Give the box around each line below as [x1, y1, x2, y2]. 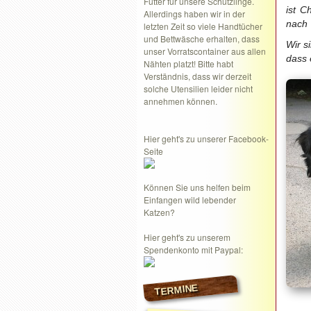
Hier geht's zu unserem [144, 231, 230, 243]
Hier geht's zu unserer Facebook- [144, 133, 269, 144]
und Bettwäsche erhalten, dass [144, 33, 260, 44]
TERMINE [153, 281, 199, 298]
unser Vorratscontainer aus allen [144, 45, 266, 57]
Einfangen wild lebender [144, 194, 236, 205]
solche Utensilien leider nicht [144, 83, 253, 94]
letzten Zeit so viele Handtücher [144, 20, 262, 32]
